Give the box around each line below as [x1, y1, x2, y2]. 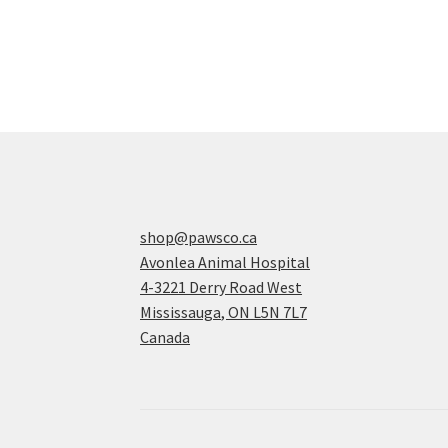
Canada [140, 327, 191, 348]
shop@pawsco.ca [140, 227, 258, 248]
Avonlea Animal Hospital [140, 252, 311, 273]
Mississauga [140, 302, 222, 323]
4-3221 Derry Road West [140, 277, 303, 298]
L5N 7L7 [253, 302, 308, 323]
